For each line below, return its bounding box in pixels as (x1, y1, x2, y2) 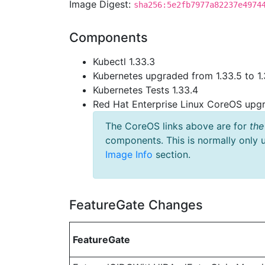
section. (153, 148, 190, 160)
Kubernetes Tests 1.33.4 (93, 84, 198, 96)
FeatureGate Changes (69, 197, 203, 212)
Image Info (105, 148, 153, 160)
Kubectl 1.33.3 (93, 56, 155, 67)
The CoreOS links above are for (105, 120, 250, 132)
